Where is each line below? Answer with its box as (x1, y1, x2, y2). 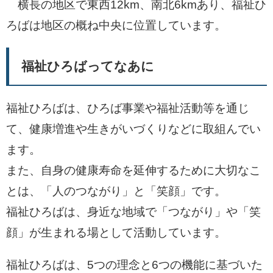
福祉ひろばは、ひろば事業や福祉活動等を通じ (6, 102, 249, 115)
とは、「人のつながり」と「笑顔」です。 (6, 185, 226, 197)
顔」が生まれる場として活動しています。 (6, 226, 226, 239)
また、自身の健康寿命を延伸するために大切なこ (6, 164, 261, 177)
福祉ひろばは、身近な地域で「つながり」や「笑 (6, 205, 261, 218)
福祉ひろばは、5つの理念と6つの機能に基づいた (6, 258, 263, 271)
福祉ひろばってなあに (21, 59, 154, 73)
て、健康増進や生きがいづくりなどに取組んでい (6, 122, 261, 135)
